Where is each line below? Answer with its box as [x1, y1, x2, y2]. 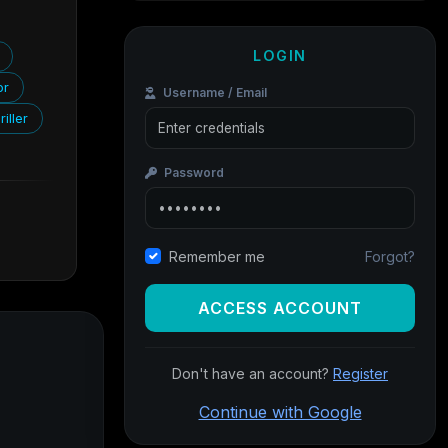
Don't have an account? [172, 365, 333, 382]
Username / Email [160, 85, 267, 100]
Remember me [169, 248, 265, 265]
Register [333, 365, 388, 382]
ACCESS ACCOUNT [198, 298, 362, 318]
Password [161, 165, 224, 180]
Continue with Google [198, 402, 362, 422]
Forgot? [365, 247, 415, 265]
